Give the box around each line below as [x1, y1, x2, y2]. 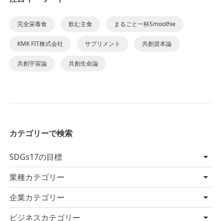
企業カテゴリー [9, 192, 65, 203]
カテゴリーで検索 [9, 128, 73, 139]
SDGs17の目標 [9, 151, 62, 163]
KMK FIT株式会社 [17, 39, 63, 48]
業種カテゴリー [9, 172, 65, 183]
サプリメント [84, 39, 120, 48]
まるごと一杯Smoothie [113, 20, 176, 29]
